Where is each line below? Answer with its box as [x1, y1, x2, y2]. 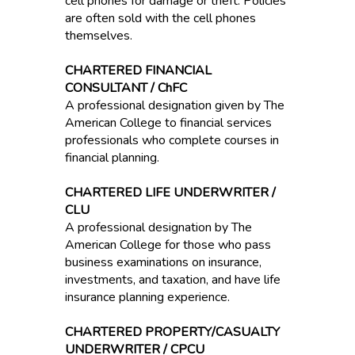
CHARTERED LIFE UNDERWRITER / [64, 184, 276, 201]
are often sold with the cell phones [64, 10, 256, 27]
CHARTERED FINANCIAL [64, 62, 212, 79]
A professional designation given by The [64, 97, 284, 114]
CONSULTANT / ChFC [64, 79, 187, 97]
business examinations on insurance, [64, 254, 261, 271]
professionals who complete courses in [64, 132, 279, 149]
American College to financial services [64, 114, 272, 132]
